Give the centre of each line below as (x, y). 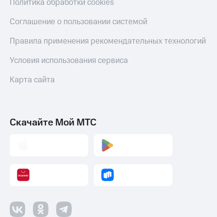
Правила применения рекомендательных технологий (108, 41)
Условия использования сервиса (69, 61)
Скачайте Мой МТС (53, 123)
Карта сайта (32, 80)
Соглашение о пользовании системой (78, 22)
